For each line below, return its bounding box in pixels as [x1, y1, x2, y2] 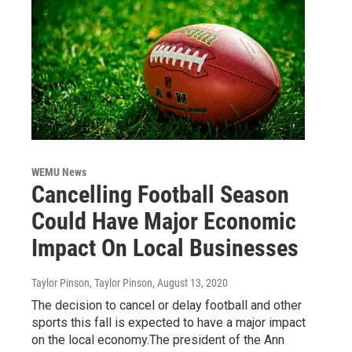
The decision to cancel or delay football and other [31, 297, 302, 313]
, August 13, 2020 [152, 276, 228, 289]
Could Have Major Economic [31, 207, 296, 235]
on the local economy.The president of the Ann [31, 332, 284, 347]
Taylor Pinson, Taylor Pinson [31, 276, 152, 289]
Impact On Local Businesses [31, 233, 299, 262]
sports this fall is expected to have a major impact [31, 314, 306, 330]
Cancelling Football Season [31, 180, 289, 208]
